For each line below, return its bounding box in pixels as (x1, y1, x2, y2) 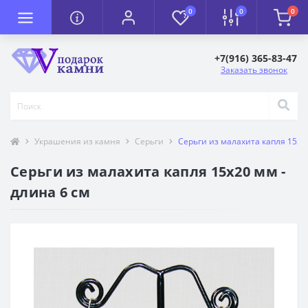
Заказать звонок (221, 64, 287, 76)
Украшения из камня (34, 135, 120, 148)
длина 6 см (10, 183, 91, 202)
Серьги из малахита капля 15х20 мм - (10, 162, 286, 181)
